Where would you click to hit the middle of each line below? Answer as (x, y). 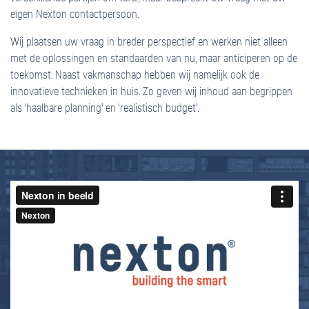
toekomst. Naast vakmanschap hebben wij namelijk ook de (135, 75)
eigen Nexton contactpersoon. (75, 14)
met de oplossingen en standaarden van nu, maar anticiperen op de (154, 58)
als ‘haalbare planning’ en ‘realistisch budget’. (105, 108)
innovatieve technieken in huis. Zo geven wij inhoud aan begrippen (151, 91)
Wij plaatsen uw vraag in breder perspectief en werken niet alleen (149, 42)
